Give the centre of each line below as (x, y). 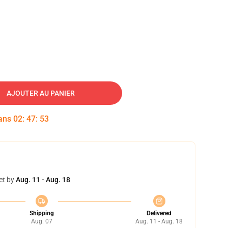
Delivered (159, 213)
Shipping (41, 213)
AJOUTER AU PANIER (41, 93)
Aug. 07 (41, 221)
